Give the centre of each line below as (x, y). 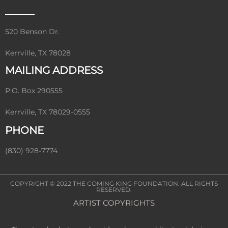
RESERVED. (114, 189)
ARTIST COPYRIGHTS (114, 203)
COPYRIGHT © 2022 (41, 183)
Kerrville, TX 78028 (38, 53)
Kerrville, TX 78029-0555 (48, 112)
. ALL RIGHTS (198, 183)
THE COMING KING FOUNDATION (125, 183)
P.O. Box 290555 (34, 91)
